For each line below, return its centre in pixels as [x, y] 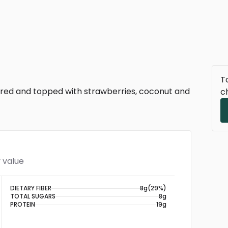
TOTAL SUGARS [33, 196]
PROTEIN [23, 204]
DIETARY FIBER [31, 188]
